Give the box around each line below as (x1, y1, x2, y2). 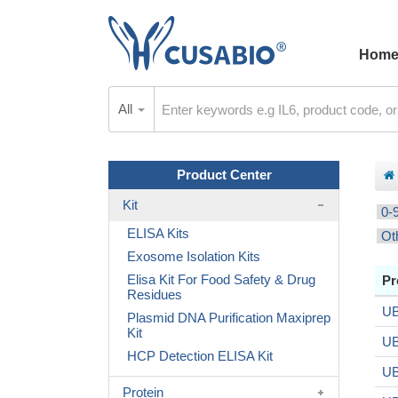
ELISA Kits (127, 226, 189, 241)
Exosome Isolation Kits (127, 249, 260, 264)
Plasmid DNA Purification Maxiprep (127, 310, 330, 325)
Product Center (176, 167, 272, 182)
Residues (127, 287, 182, 302)
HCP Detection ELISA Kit (127, 348, 273, 363)
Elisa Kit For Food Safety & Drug (127, 272, 315, 287)
